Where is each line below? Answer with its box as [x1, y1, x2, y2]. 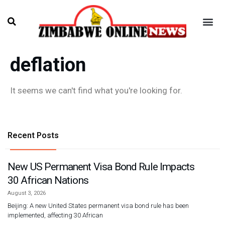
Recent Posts [8, 131, 59, 141]
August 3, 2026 [8, 190, 46, 197]
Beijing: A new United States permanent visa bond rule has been [8, 202, 189, 210]
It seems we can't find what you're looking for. [10, 85, 182, 96]
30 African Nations [8, 174, 88, 187]
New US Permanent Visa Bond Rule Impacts [8, 161, 195, 173]
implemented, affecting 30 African [8, 211, 103, 219]
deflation [10, 54, 86, 76]
